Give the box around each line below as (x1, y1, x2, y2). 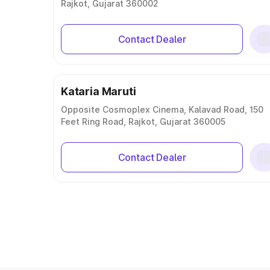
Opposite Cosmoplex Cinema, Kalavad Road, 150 (61, 104, 263, 115)
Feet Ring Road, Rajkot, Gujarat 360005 (61, 116, 225, 127)
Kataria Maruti (61, 85, 136, 98)
